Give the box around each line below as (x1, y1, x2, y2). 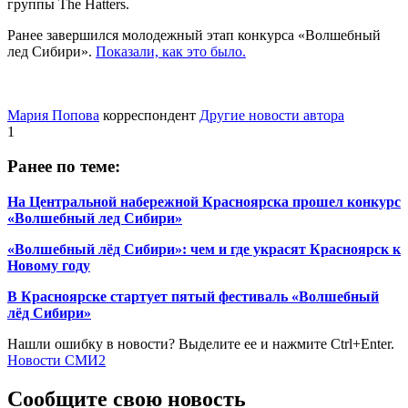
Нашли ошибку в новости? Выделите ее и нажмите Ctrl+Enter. (7, 336, 394, 352)
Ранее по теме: (7, 157, 120, 177)
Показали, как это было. (96, 43, 246, 59)
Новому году (7, 258, 90, 274)
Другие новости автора (199, 107, 344, 123)
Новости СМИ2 (7, 352, 106, 369)
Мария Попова (7, 107, 99, 123)
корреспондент (103, 107, 196, 123)
